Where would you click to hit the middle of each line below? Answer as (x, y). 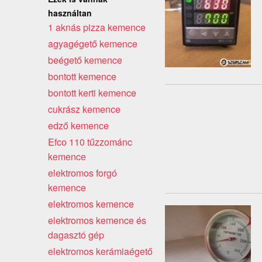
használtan (70, 13)
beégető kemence (85, 60)
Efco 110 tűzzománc (90, 142)
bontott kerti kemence (92, 92)
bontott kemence (82, 76)
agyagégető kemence (93, 43)
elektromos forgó (82, 173)
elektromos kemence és (97, 220)
